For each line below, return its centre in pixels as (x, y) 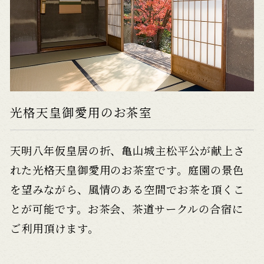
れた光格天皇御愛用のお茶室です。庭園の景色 (127, 169)
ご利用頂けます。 (55, 228)
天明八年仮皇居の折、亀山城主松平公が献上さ (127, 150)
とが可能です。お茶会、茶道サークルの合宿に (127, 208)
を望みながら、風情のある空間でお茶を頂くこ (127, 189)
